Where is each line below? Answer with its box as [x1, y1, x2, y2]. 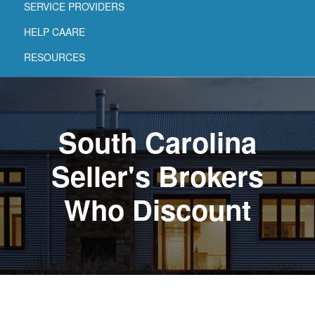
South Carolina [58, 121, 257, 162]
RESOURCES [24, 49, 85, 64]
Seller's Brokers [51, 155, 264, 195]
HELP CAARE [24, 24, 85, 39]
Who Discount [64, 188, 251, 229]
